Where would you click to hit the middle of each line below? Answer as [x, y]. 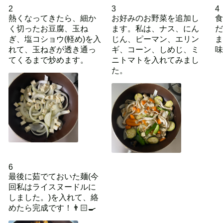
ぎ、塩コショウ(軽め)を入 [55, 39]
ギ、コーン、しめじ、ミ [155, 50]
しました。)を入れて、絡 [53, 197]
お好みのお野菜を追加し [155, 18]
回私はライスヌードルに [52, 187]
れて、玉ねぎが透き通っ [52, 50]
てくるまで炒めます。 [48, 60]
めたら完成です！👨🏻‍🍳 [52, 208]
